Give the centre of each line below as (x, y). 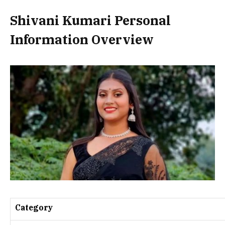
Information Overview (82, 40)
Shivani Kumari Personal (90, 21)
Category (34, 207)
